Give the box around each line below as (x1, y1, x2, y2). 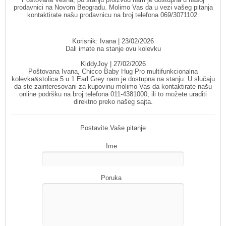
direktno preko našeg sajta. (73, 97, 153, 105)
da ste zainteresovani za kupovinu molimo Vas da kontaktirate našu (14, 82, 212, 90)
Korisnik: (72, 37, 100, 45)
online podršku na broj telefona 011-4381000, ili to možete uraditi (19, 90, 207, 98)
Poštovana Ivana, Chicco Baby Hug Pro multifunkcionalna (28, 67, 198, 75)
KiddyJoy (80, 60, 110, 68)
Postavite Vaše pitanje (80, 124, 146, 132)
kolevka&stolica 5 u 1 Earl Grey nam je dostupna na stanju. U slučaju (11, 75, 215, 83)
